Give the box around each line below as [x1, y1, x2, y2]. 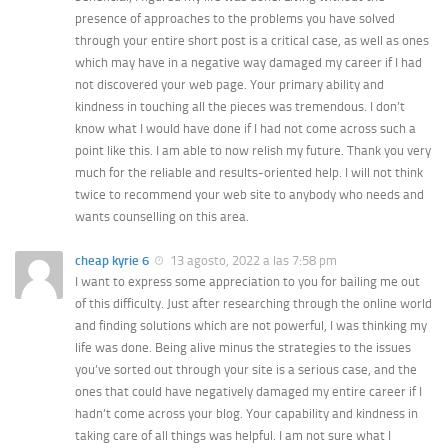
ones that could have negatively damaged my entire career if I [75, 384, 422, 400]
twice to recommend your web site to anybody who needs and [75, 186, 424, 202]
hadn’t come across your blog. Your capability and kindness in [75, 406, 418, 422]
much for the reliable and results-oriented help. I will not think [75, 164, 423, 180]
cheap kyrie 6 [75, 252, 149, 268]
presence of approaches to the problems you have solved [75, 10, 395, 26]
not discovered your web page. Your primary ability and [75, 76, 384, 92]
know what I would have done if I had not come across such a [75, 120, 416, 136]
